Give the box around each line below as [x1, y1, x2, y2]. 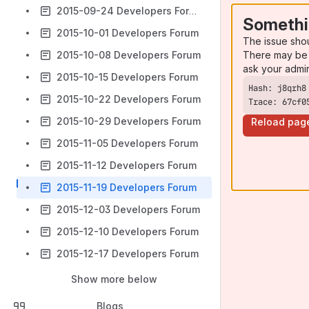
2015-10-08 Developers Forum [57, 49, 201, 61]
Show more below [71, 273, 157, 285]
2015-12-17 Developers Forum [57, 248, 199, 259]
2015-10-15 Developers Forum [57, 71, 198, 83]
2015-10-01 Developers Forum [57, 27, 199, 39]
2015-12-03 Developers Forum [57, 203, 200, 215]
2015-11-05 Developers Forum [57, 137, 198, 149]
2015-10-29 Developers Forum [57, 115, 201, 127]
